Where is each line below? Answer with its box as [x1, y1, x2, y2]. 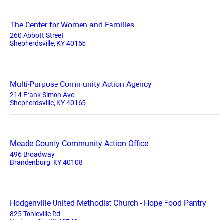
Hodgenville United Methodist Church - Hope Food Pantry [10, 198, 206, 208]
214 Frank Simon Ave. [10, 91, 76, 99]
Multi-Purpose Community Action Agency [10, 80, 152, 89]
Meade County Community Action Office [10, 139, 148, 148]
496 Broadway [10, 150, 55, 158]
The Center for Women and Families [10, 20, 134, 29]
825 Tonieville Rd [10, 210, 60, 218]
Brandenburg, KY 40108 [10, 158, 82, 166]
